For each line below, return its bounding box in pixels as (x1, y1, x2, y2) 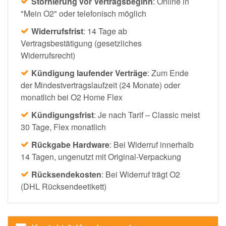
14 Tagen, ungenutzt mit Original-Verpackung (21, 151, 184, 163)
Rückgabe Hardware (31, 139, 109, 151)
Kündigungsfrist (31, 109, 94, 121)
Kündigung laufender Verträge (31, 67, 147, 79)
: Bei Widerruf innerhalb (109, 139, 194, 151)
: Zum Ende (147, 67, 189, 79)
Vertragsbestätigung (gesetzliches (21, 37, 142, 49)
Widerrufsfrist (31, 25, 83, 37)
